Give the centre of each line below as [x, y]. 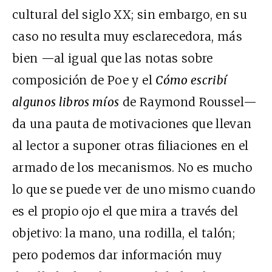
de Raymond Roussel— [188, 102]
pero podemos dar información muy [117, 255]
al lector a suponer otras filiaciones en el [131, 145]
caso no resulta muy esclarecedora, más [127, 36]
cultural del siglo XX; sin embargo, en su [130, 14]
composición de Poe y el [84, 80]
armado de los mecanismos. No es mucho [132, 167]
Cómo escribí [192, 80]
